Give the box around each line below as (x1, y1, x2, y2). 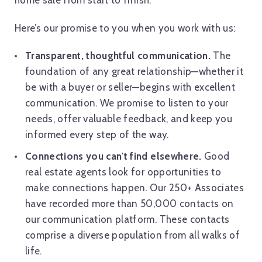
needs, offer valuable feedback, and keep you (25, 113, 232, 125)
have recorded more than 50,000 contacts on (25, 198, 234, 210)
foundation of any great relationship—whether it (25, 65, 243, 78)
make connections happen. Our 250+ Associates (25, 182, 244, 194)
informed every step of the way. (25, 129, 169, 141)
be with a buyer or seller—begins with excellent (25, 81, 235, 94)
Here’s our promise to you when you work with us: (15, 22, 236, 34)
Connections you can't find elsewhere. (25, 150, 204, 163)
